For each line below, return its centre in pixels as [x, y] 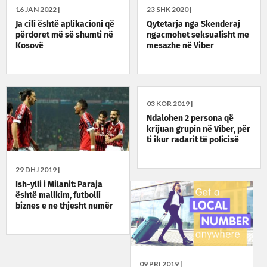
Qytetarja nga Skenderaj [194, 25]
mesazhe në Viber [181, 46]
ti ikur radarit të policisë [193, 140]
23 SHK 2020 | [170, 10]
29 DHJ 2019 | [38, 169]
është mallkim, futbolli [58, 195]
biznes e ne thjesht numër [64, 206]
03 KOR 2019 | [170, 104]
